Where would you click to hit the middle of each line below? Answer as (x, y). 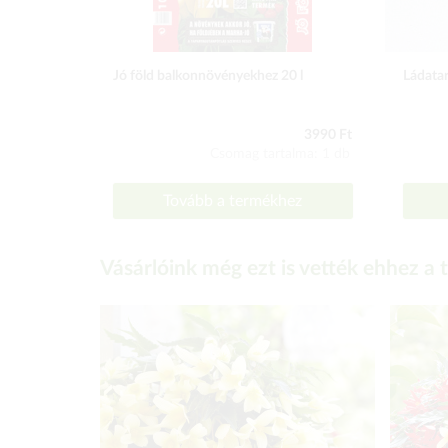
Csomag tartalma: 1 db (280, 154)
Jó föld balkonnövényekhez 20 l (208, 76)
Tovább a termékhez (232, 201)
